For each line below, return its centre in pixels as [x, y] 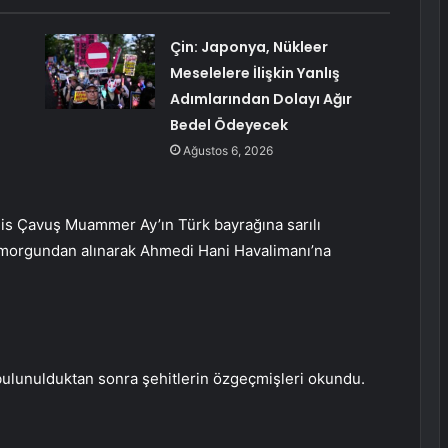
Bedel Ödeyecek [228, 125]
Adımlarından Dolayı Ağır [260, 99]
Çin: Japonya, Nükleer [248, 47]
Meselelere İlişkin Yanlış [254, 73]
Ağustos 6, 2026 [227, 151]
